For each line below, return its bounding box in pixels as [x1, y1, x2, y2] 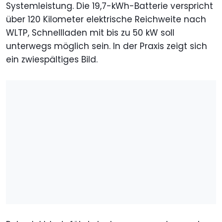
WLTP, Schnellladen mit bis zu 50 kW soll [6, 27, 174, 39]
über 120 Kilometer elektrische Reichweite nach [6, 13, 206, 26]
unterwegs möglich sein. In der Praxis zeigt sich [6, 40, 207, 53]
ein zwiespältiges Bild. [6, 54, 98, 66]
